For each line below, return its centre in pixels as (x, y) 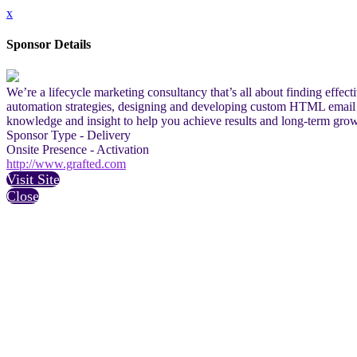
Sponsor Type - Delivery (69, 135)
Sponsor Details (49, 45)
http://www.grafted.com (66, 163)
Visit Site (33, 179)
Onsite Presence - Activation (78, 149)
